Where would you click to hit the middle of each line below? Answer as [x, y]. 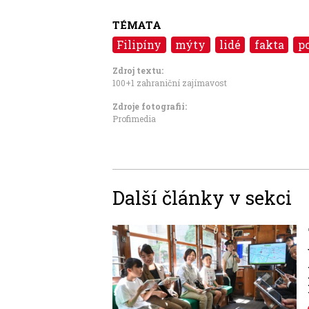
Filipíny [139, 44]
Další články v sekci [202, 197]
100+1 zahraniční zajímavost [170, 82]
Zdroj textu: [138, 70]
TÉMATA [137, 24]
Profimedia [134, 118]
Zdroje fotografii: [150, 106]
